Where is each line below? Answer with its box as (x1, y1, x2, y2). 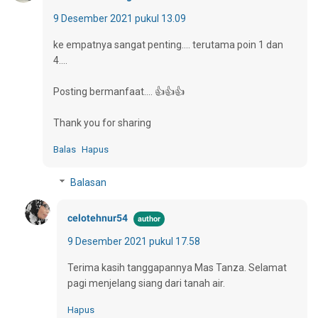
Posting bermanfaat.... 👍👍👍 (53, 85, 185, 97)
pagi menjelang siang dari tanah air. (67, 277, 225, 289)
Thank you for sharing (53, 116, 151, 128)
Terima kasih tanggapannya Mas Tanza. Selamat (67, 261, 287, 273)
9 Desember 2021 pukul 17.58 (67, 235, 200, 247)
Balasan (70, 176, 107, 188)
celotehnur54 (67, 212, 128, 224)
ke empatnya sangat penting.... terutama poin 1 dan (53, 38, 283, 50)
